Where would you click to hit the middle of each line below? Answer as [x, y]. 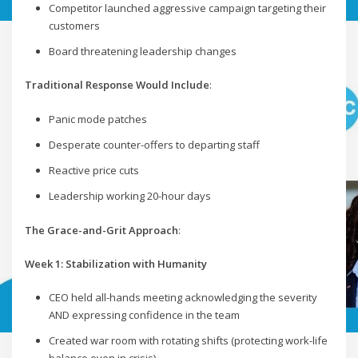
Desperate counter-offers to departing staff [154, 144]
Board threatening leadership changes [142, 51]
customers [74, 25]
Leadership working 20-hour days [129, 195]
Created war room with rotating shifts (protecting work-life [188, 341]
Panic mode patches [97, 119]
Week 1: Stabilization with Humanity [116, 263]
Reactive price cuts [93, 170]
